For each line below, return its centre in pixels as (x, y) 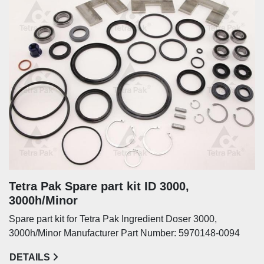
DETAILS (30, 257)
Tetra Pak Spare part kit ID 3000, (99, 186)
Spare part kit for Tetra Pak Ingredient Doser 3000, (113, 219)
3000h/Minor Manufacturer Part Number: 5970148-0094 (124, 233)
